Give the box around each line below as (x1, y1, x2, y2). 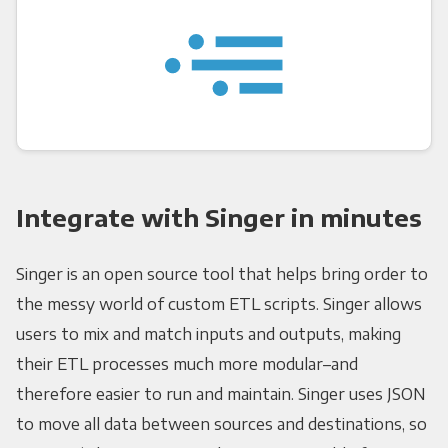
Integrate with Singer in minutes (15, 202, 422, 233)
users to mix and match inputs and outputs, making (15, 324, 401, 345)
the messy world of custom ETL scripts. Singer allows (15, 294, 422, 315)
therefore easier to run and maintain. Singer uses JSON (15, 384, 426, 405)
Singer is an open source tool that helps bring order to (15, 264, 428, 285)
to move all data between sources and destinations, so (15, 414, 427, 435)
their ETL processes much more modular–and (15, 354, 358, 375)
